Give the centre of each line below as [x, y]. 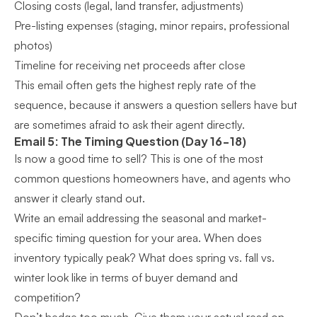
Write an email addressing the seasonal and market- [140, 218]
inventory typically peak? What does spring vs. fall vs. [144, 258]
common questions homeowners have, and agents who [152, 178]
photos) [33, 45]
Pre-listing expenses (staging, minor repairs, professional [152, 25]
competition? [47, 297]
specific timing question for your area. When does [138, 238]
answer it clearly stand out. [80, 198]
